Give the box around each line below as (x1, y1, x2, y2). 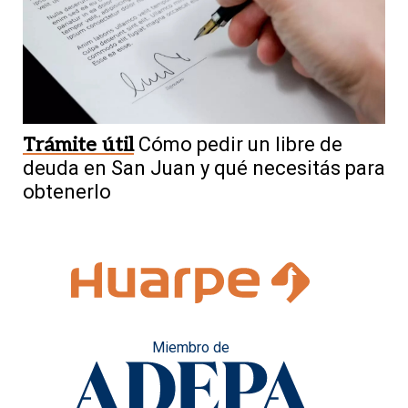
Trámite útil (23, 132, 134, 157)
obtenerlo (23, 179, 111, 203)
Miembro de (151, 338, 229, 356)
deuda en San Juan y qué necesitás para (23, 156, 385, 179)
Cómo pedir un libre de (138, 132, 342, 156)
